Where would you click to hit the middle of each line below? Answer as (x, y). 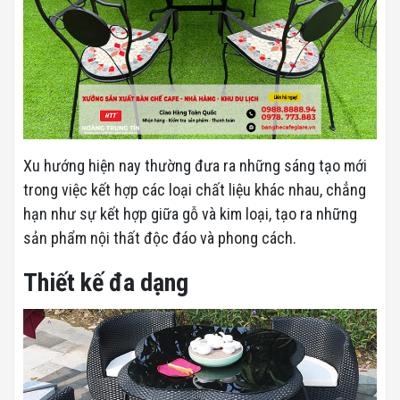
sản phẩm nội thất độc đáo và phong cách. (160, 237)
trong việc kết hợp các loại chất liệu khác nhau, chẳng (195, 189)
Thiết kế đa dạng (106, 282)
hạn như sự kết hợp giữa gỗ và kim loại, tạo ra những (190, 213)
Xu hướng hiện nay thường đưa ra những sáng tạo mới (195, 165)
